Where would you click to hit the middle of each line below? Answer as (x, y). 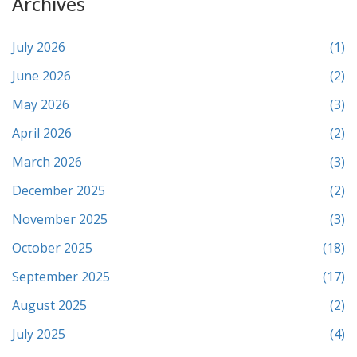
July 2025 (39, 334)
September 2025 (61, 277)
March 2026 (47, 162)
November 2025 (60, 220)
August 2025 (49, 306)
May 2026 (41, 105)
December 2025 (59, 191)
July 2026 (39, 47)
